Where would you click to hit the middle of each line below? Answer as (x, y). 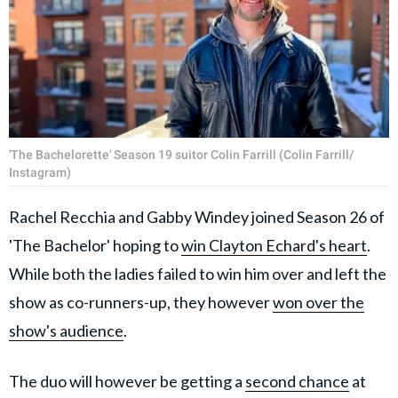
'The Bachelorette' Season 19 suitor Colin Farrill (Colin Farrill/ (182, 154)
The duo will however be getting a (127, 381)
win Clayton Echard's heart (274, 245)
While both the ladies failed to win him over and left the (198, 273)
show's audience (66, 330)
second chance (297, 381)
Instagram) (40, 172)
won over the (318, 302)
